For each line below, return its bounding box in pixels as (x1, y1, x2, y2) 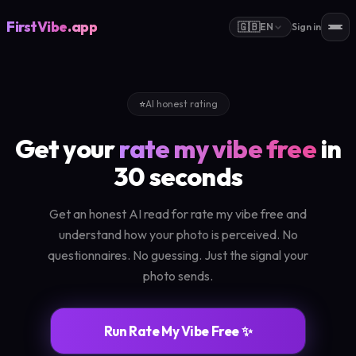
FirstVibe (6, 17, 68, 36)
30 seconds (114, 161, 242, 192)
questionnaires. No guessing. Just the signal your (48, 247, 308, 263)
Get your (14, 133, 119, 164)
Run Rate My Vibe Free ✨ (103, 323, 253, 339)
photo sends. (143, 268, 213, 284)
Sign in (292, 21, 321, 33)
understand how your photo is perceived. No (58, 226, 298, 242)
